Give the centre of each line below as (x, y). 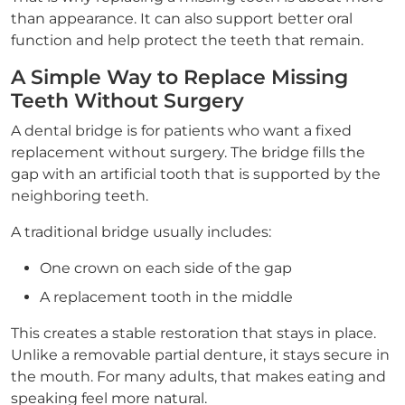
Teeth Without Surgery (127, 101)
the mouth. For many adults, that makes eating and (198, 377)
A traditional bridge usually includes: (141, 232)
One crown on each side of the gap (166, 268)
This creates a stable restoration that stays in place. (193, 333)
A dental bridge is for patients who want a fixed (181, 131)
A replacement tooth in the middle (166, 297)
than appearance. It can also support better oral (182, 19)
